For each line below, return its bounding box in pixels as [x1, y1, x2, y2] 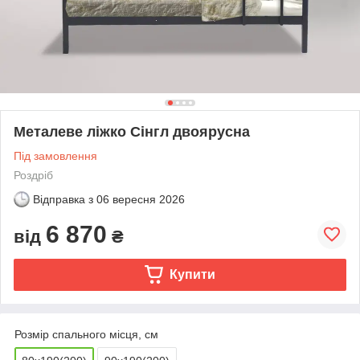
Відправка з [33, 192, 93, 206]
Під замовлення [14, 149, 97, 162]
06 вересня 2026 [96, 192, 185, 206]
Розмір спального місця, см [14, 327, 158, 341]
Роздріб [14, 168, 53, 182]
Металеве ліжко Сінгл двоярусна [14, 123, 250, 140]
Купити [169, 267, 215, 281]
